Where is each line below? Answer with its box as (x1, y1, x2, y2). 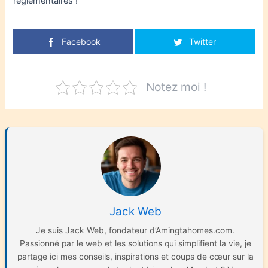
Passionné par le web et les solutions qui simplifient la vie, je (19, 239, 251, 249)
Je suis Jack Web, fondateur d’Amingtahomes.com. (36, 226, 234, 236)
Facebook (62, 36, 101, 47)
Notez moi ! (145, 80, 206, 95)
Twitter (188, 36, 216, 47)
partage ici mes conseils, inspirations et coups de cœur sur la (17, 252, 254, 262)
